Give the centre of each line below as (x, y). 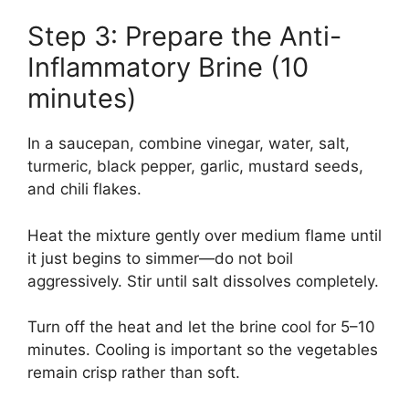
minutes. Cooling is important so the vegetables (203, 350)
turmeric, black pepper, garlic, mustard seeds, (195, 167)
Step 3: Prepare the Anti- (184, 37)
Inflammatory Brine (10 (168, 68)
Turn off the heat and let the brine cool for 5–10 (201, 327)
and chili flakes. (84, 189)
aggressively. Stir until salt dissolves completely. (203, 281)
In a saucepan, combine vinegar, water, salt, (189, 144)
